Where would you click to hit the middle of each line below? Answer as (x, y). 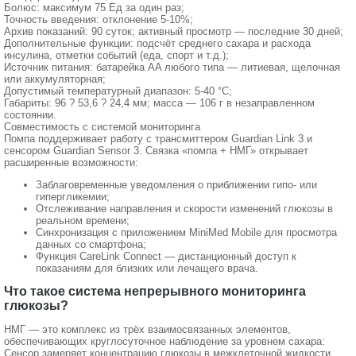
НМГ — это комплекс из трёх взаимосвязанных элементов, (147, 330)
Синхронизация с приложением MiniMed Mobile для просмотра (186, 232)
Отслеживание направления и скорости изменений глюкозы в (184, 208)
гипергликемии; (73, 196)
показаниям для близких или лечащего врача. (147, 268)
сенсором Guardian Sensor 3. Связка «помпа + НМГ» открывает (156, 150)
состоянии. (30, 114)
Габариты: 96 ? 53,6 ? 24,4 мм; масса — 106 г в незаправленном (159, 103)
